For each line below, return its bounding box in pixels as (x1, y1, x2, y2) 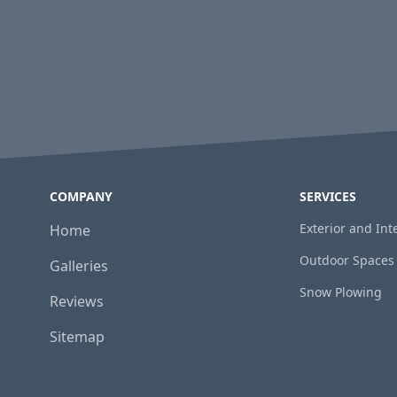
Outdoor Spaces (300, 252, 394, 269)
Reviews (50, 292, 104, 311)
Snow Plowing (300, 284, 382, 300)
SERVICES (300, 188, 356, 205)
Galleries (50, 256, 108, 276)
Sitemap (50, 327, 105, 346)
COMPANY (50, 188, 113, 205)
